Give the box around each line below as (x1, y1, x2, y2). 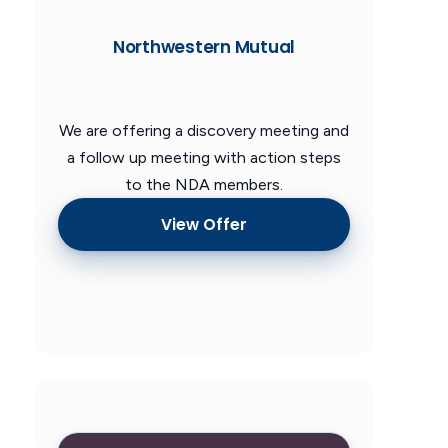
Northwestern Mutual (112, 35, 296, 60)
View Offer (161, 213, 247, 235)
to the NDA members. (125, 175, 283, 195)
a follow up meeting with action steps (67, 148, 341, 168)
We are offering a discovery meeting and (59, 121, 349, 141)
